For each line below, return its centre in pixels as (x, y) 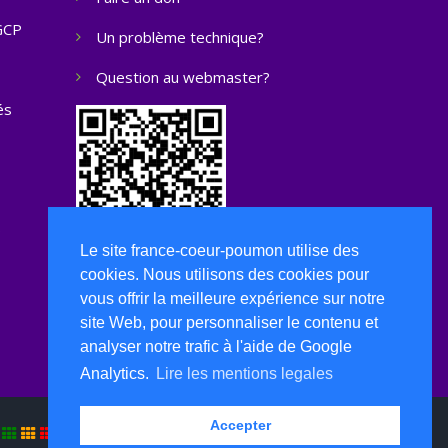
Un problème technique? (180, 37)
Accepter (240, 425)
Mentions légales (181, 433)
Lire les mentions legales (245, 374)
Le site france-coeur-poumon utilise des (219, 251)
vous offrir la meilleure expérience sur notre (232, 299)
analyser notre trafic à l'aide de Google (216, 347)
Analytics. (116, 374)
